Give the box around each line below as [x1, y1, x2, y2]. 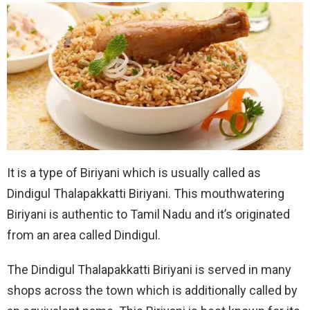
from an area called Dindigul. [7, 227, 161, 242]
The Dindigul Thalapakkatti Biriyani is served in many [7, 262, 291, 277]
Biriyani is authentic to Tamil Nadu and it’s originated [7, 206, 290, 221]
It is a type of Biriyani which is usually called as [7, 165, 261, 180]
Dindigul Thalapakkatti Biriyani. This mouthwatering [7, 185, 284, 201]
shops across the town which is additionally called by [7, 282, 298, 298]
